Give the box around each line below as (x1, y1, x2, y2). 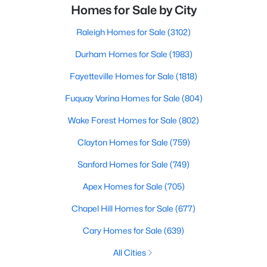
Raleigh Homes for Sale (76, 27, 167, 37)
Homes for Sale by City (70, 3, 197, 17)
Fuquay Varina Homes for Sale (64, 93, 182, 103)
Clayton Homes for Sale (77, 137, 170, 147)
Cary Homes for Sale (83, 225, 164, 235)
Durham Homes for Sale (74, 49, 169, 59)
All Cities (113, 247, 146, 257)
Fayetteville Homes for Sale (70, 71, 176, 81)
